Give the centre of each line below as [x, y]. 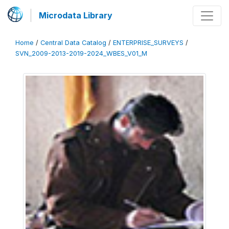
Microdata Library [76, 15]
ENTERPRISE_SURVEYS [148, 43]
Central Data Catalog [73, 43]
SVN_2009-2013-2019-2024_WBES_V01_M [81, 53]
